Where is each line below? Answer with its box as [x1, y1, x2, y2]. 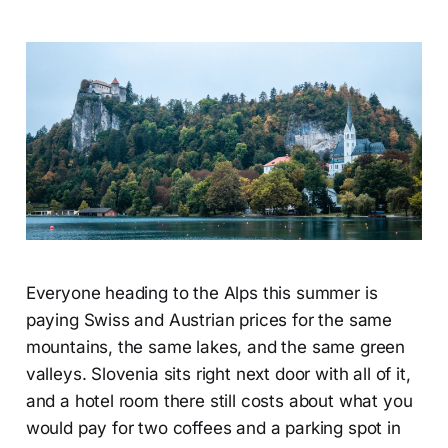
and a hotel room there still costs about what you [25, 391, 413, 412]
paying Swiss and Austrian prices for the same [25, 310, 393, 331]
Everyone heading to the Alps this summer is [25, 283, 378, 304]
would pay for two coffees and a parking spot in [25, 418, 401, 439]
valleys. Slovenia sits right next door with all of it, [25, 364, 411, 385]
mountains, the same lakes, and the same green [25, 337, 406, 358]
